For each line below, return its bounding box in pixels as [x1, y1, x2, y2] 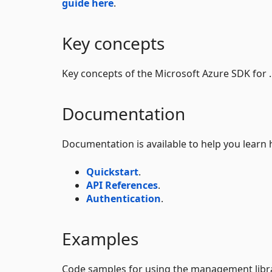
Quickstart [86, 165, 138, 178]
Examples [62, 226, 138, 250]
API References [86, 178, 158, 192]
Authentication [86, 191, 161, 205]
